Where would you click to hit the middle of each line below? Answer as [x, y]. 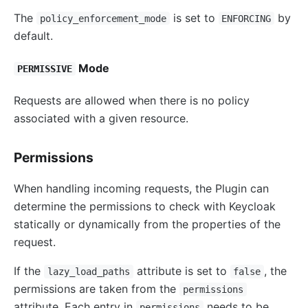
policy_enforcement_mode [103, 18]
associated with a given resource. [101, 119]
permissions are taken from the [97, 289]
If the [29, 271]
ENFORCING [246, 18]
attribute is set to [181, 271]
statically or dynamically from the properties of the [147, 224]
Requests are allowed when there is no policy [132, 101]
